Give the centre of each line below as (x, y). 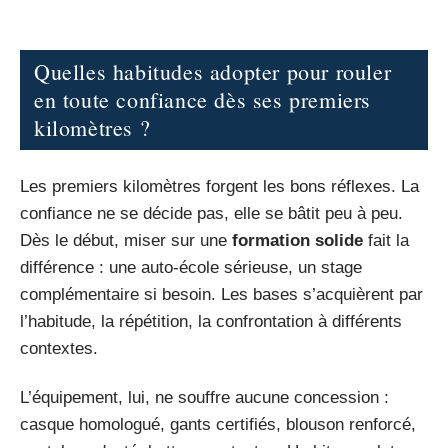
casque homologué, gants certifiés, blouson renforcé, (218, 424)
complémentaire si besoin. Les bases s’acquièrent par (221, 294)
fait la (386, 240)
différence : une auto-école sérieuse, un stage (191, 267)
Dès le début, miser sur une (126, 240)
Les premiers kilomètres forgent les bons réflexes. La (219, 186)
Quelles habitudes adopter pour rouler (213, 71)
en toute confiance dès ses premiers (203, 99)
